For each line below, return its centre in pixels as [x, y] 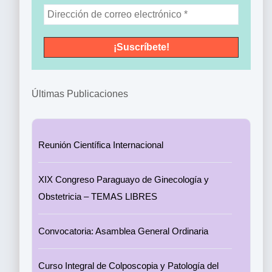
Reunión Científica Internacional [101, 145]
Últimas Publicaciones [80, 94]
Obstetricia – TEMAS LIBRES [98, 196]
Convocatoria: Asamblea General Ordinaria [123, 231]
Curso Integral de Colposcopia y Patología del [128, 266]
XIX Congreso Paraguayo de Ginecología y [124, 179]
